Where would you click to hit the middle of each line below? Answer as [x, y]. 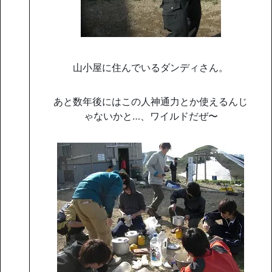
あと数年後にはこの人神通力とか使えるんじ [151, 101]
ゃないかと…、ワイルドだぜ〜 [151, 116]
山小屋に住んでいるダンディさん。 [151, 67]
